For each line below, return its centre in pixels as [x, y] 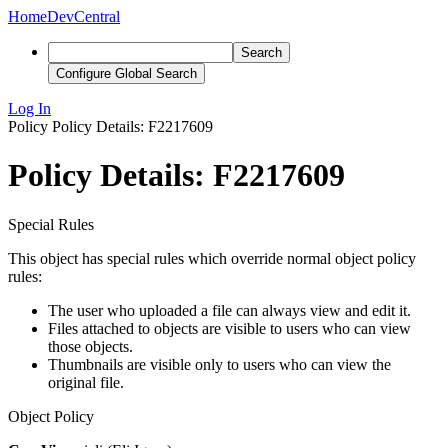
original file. [86, 382]
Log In [29, 108]
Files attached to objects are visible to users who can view [229, 328]
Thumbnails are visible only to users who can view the [219, 364]
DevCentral [83, 16]
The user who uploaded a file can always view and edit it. [229, 310]
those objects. [90, 346]
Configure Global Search [126, 73]
